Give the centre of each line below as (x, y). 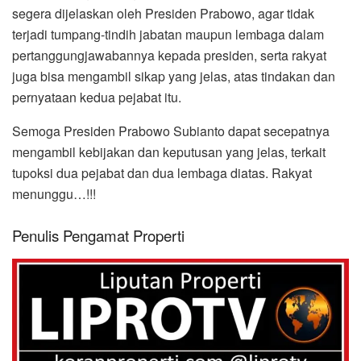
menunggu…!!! (54, 194)
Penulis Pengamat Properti (98, 235)
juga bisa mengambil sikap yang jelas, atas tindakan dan (174, 77)
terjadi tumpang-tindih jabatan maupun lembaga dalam (168, 35)
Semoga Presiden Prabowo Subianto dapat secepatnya (171, 131)
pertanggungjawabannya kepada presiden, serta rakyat (169, 56)
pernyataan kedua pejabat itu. (97, 98)
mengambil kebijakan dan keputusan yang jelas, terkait (169, 152)
